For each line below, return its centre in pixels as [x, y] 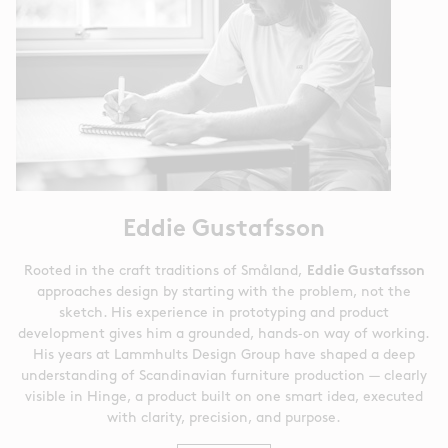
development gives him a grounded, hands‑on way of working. [224, 334]
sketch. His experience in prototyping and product [224, 313]
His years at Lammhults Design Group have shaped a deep [224, 355]
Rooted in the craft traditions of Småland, [163, 271]
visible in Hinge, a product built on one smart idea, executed [224, 397]
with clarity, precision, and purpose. [224, 418]
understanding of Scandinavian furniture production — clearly [224, 376]
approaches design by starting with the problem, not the [224, 292]
